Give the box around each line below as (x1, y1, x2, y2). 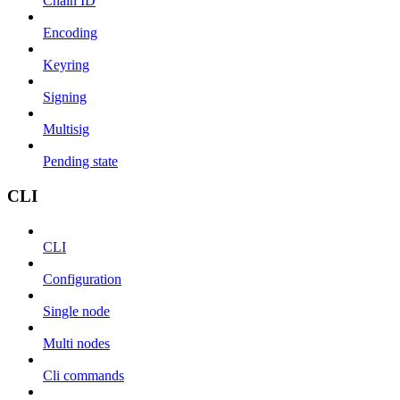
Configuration (43, 271, 121, 287)
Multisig (43, 121, 89, 137)
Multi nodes (43, 335, 110, 351)
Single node (43, 303, 110, 319)
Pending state (43, 154, 118, 170)
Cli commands (43, 367, 124, 383)
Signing (43, 89, 87, 105)
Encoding (43, 25, 97, 41)
